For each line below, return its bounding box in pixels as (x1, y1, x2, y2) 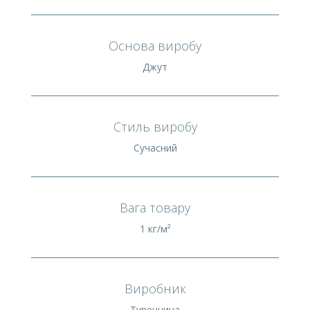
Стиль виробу (113, 118, 197, 135)
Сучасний (133, 140, 177, 154)
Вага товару (120, 199, 190, 216)
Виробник (124, 280, 186, 297)
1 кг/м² (139, 221, 171, 235)
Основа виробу (109, 37, 201, 54)
